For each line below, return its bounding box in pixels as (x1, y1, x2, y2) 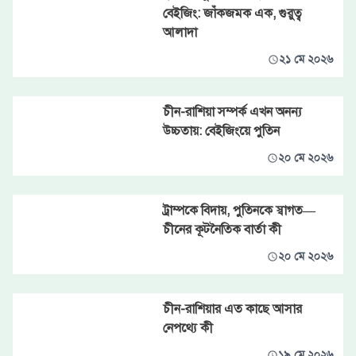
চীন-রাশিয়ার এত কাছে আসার (162, 301, 302, 317)
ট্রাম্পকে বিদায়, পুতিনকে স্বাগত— (162, 203, 315, 219)
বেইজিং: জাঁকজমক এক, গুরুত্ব (162, 6, 302, 21)
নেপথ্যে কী (162, 320, 213, 336)
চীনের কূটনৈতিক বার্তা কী (162, 222, 281, 238)
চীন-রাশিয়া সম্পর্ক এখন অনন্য (162, 104, 302, 120)
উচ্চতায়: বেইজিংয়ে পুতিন (162, 123, 280, 139)
